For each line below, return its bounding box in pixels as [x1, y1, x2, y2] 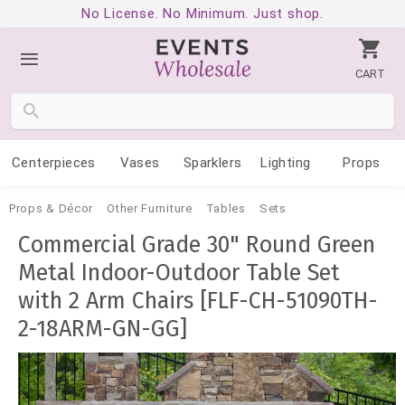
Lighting [260, 155, 311, 171]
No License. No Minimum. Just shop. [80, 5, 325, 22]
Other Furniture [107, 202, 193, 215]
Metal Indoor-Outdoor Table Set [18, 259, 340, 287]
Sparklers [183, 155, 242, 171]
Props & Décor [9, 202, 94, 215]
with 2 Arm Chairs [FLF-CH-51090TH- [18, 287, 378, 315]
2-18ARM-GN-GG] [18, 316, 187, 343]
